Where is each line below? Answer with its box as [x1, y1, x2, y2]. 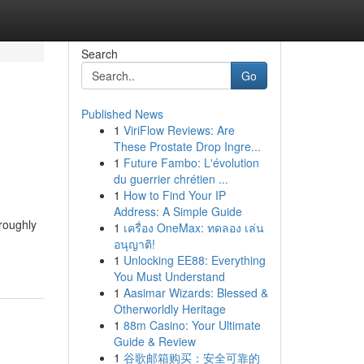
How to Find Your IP [123, 187, 226, 203]
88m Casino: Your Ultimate [123, 317, 261, 333]
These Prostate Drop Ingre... [113, 138, 261, 154]
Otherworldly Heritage [113, 301, 226, 317]
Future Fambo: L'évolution [123, 154, 259, 171]
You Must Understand [113, 268, 225, 284]
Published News [80, 106, 163, 122]
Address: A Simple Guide [113, 203, 242, 219]
